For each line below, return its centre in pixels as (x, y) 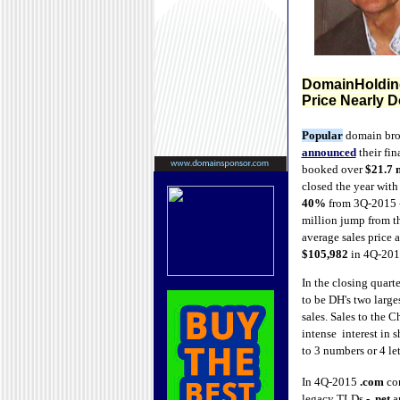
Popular (322, 135)
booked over (333, 169)
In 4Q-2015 (330, 382)
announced (329, 152)
